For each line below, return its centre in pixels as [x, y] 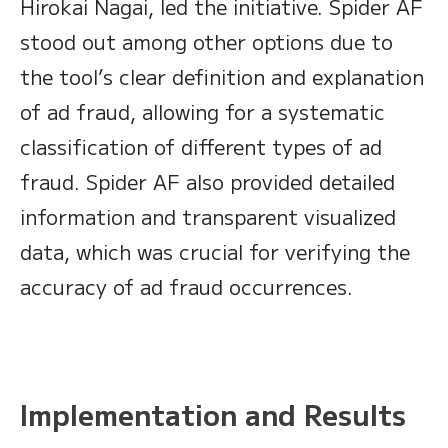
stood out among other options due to [206, 42]
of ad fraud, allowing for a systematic [202, 112]
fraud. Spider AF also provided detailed [207, 182]
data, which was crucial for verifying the [215, 252]
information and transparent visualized [208, 217]
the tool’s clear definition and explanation [222, 77]
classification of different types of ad [201, 147]
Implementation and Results [213, 414]
